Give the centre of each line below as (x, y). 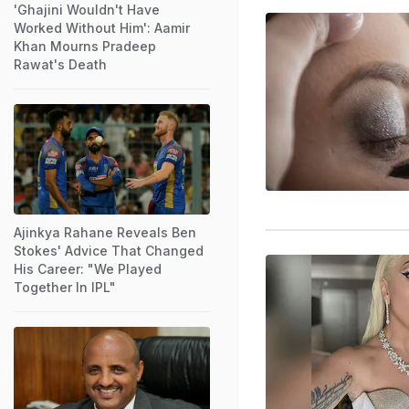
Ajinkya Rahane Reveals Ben (105, 232)
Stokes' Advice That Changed (109, 250)
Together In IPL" (65, 287)
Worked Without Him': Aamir (102, 27)
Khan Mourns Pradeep (85, 46)
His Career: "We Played (88, 268)
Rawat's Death (60, 64)
